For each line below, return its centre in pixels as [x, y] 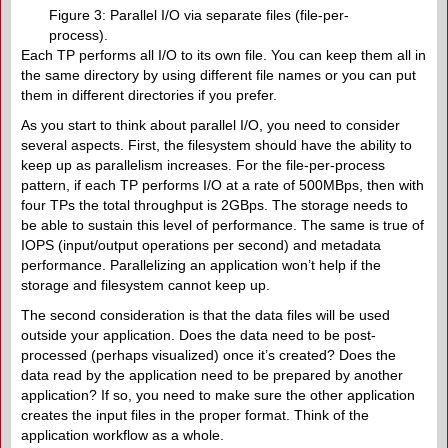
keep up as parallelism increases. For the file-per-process [203, 164]
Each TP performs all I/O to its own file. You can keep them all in [223, 54]
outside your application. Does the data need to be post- [198, 334]
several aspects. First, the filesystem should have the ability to [216, 144]
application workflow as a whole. [122, 434]
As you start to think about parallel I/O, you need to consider [210, 124]
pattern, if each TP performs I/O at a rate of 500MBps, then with [222, 184]
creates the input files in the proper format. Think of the [195, 414]
